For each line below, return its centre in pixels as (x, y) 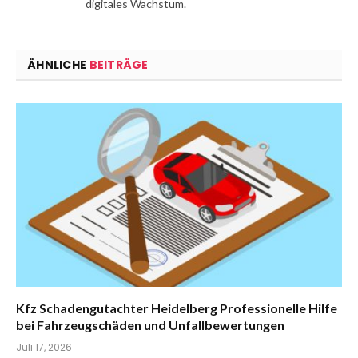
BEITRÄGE (119, 65)
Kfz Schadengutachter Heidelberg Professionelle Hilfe (177, 308)
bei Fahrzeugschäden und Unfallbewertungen (150, 324)
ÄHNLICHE (58, 65)
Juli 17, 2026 (44, 347)
